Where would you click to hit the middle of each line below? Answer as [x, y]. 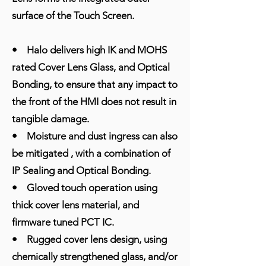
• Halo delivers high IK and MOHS [89, 50]
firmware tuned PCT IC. [63, 222]
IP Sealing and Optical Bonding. [81, 170]
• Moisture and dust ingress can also [95, 136]
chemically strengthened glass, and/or [95, 256]
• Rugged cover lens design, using [89, 239]
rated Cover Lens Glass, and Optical [91, 67]
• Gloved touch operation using [85, 187]
